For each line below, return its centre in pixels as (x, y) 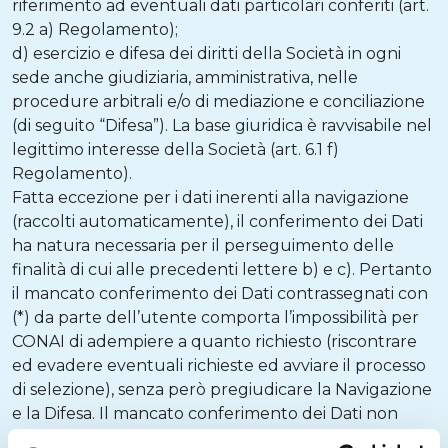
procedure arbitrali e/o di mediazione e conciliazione (218, 101)
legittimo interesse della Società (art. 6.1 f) (175, 149)
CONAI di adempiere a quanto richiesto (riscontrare (214, 341)
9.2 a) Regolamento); (95, 29)
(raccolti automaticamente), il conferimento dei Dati (217, 221)
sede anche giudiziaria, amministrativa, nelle (185, 77)
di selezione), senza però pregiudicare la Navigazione (222, 389)
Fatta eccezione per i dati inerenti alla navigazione (210, 197)
